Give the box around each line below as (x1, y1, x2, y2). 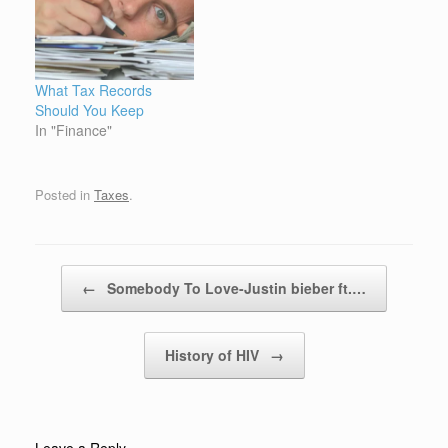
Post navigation (35, 265, 125, 285)
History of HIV (164, 345, 263, 366)
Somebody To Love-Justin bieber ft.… (103, 278, 366, 299)
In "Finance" (35, 119, 112, 140)
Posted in (35, 185, 94, 205)
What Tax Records (35, 79, 152, 100)
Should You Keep (35, 99, 144, 120)
